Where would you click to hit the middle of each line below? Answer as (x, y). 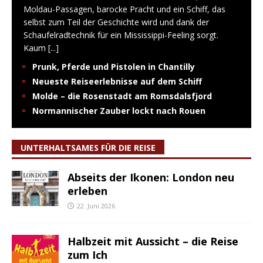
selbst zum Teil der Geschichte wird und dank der (116, 22)
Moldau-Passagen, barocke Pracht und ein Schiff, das (124, 9)
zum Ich (87, 254)
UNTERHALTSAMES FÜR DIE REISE (88, 147)
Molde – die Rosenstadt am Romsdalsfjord (122, 96)
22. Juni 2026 (96, 205)
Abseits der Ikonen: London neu (151, 177)
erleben (87, 190)
